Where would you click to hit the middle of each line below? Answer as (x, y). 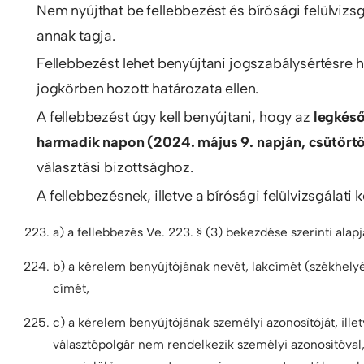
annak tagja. (76, 35)
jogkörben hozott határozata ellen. (148, 89)
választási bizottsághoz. (115, 167)
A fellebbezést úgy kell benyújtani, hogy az (175, 117)
